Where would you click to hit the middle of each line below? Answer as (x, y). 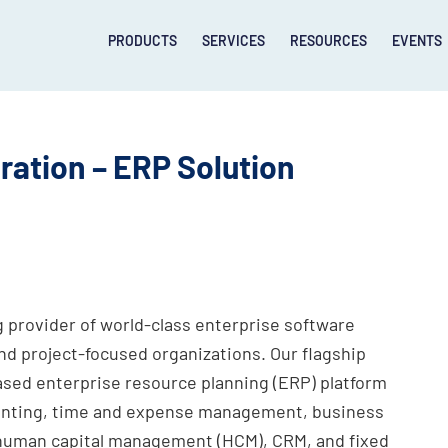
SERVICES (233, 40)
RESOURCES (328, 40)
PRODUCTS (142, 40)
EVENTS (416, 40)
